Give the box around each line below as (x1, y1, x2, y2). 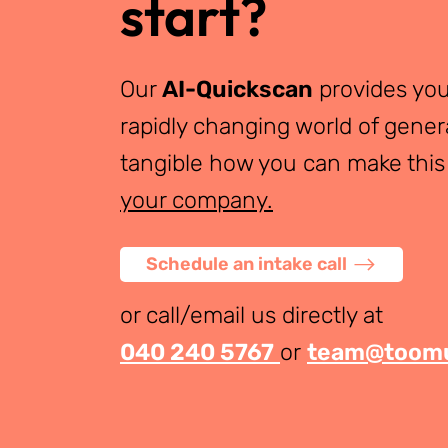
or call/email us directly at (120, 301, 383, 330)
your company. (120, 185, 273, 214)
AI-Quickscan (162, 74, 313, 103)
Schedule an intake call (146, 253, 348, 276)
